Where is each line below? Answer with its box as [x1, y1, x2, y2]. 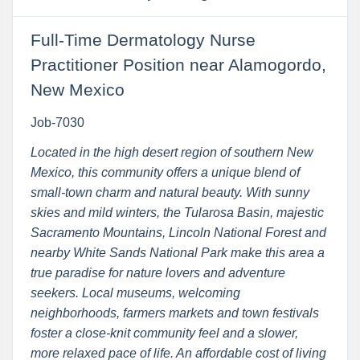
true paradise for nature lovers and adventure [30, 265, 285, 280]
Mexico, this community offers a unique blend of [30, 165, 300, 179]
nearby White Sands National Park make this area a [30, 245, 325, 260]
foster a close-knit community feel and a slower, [30, 325, 298, 340]
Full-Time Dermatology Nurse [30, 30, 256, 50]
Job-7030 [30, 115, 84, 129]
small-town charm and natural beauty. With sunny [30, 185, 309, 199]
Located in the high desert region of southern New [30, 145, 313, 159]
